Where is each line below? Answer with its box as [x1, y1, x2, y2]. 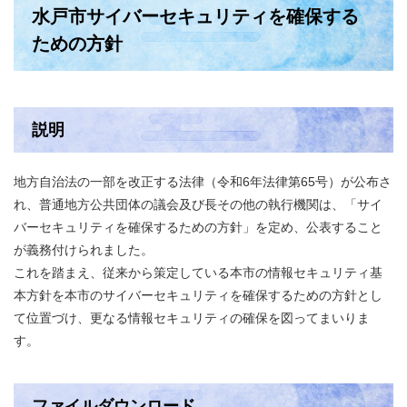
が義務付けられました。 [14, 243, 154, 257]
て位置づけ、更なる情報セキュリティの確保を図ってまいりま [14, 311, 370, 325]
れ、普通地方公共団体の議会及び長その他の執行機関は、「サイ [14, 197, 382, 212]
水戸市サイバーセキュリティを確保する [32, 6, 359, 26]
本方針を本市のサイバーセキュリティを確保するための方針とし [14, 288, 382, 303]
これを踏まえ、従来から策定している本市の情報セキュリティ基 [14, 265, 382, 280]
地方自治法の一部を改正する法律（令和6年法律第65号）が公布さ [14, 174, 392, 189]
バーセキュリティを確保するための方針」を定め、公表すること [14, 220, 382, 234]
